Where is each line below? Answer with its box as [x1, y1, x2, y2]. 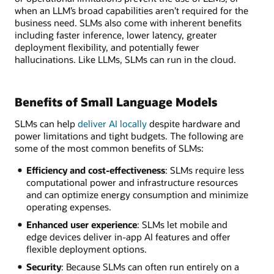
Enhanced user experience [26, 218, 137, 231]
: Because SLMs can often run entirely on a [61, 260, 239, 273]
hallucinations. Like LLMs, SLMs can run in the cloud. [15, 53, 236, 65]
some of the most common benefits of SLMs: [15, 141, 204, 154]
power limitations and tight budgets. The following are [15, 129, 243, 142]
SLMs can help [15, 117, 78, 130]
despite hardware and [147, 117, 240, 130]
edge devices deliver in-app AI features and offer [26, 231, 231, 243]
